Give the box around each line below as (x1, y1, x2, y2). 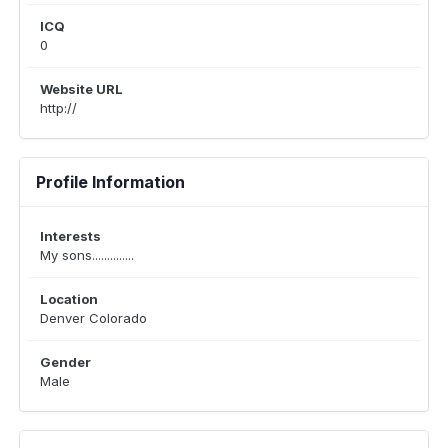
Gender (40, 354, 91, 370)
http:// (40, 100, 77, 116)
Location (40, 291, 98, 307)
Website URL (40, 81, 123, 97)
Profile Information (36, 172, 185, 192)
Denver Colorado (40, 310, 147, 326)
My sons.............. (40, 247, 134, 263)
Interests (40, 228, 101, 244)
